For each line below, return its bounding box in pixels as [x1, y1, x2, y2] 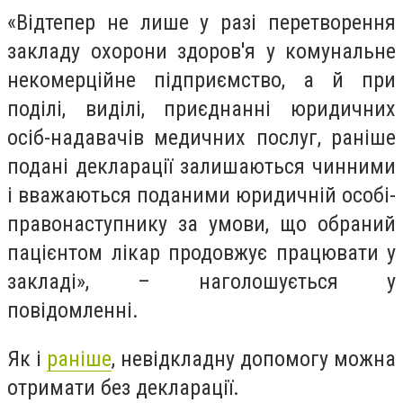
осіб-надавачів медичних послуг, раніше [7, 125, 396, 151]
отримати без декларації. [7, 374, 239, 400]
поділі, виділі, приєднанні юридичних [7, 96, 396, 122]
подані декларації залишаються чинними [7, 154, 396, 180]
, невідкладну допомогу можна [112, 345, 396, 372]
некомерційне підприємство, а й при [7, 67, 396, 94]
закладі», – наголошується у [7, 269, 396, 295]
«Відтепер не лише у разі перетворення [7, 10, 396, 36]
